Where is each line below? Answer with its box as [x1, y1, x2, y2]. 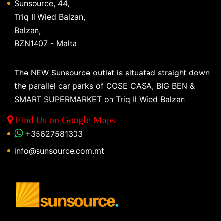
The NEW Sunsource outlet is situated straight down [14, 67, 210, 77]
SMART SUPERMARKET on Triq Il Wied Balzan [14, 94, 185, 104]
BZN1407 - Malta [14, 38, 77, 48]
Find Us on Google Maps [13, 114, 115, 125]
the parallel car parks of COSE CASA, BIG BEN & [14, 80, 195, 91]
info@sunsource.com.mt [14, 146, 104, 156]
